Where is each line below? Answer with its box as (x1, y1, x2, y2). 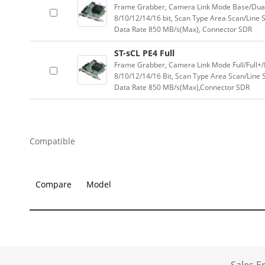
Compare (35, 179, 72, 190)
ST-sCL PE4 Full (114, 47, 174, 59)
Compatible (30, 135, 75, 147)
